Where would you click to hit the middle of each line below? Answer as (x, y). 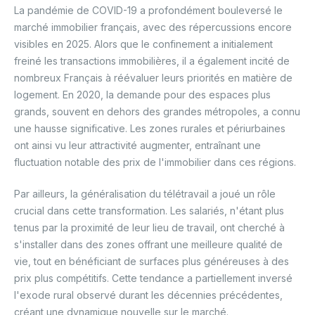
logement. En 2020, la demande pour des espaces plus (142, 94)
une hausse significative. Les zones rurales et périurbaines (150, 128)
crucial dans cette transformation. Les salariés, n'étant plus (149, 210)
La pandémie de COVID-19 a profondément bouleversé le (148, 10)
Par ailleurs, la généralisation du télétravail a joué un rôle (145, 193)
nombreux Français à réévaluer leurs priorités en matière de (153, 77)
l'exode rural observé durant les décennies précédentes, (148, 295)
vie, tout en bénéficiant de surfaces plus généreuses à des (152, 261)
